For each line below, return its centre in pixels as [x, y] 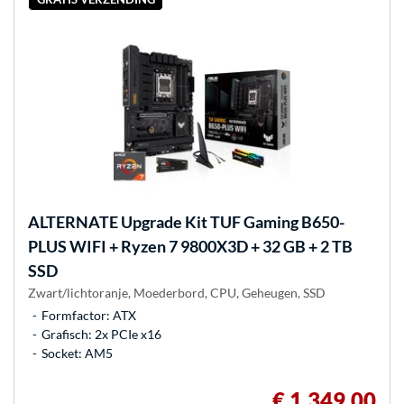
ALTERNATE [73, 221]
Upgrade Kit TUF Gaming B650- [231, 221]
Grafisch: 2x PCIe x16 [101, 334]
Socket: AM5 [77, 353]
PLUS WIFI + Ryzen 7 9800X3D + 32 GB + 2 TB [190, 246]
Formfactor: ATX [89, 315]
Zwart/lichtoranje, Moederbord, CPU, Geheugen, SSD [177, 292]
